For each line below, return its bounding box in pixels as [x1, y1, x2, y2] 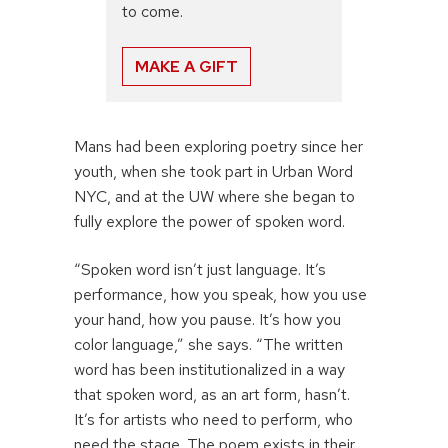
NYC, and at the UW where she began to [74, 186, 355, 208]
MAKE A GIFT [135, 56, 238, 78]
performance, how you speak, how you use [74, 284, 367, 306]
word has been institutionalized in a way [74, 359, 345, 381]
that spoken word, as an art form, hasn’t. [74, 384, 350, 406]
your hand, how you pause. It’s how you [74, 309, 341, 331]
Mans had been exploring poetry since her [74, 136, 363, 158]
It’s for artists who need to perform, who [74, 409, 353, 431]
